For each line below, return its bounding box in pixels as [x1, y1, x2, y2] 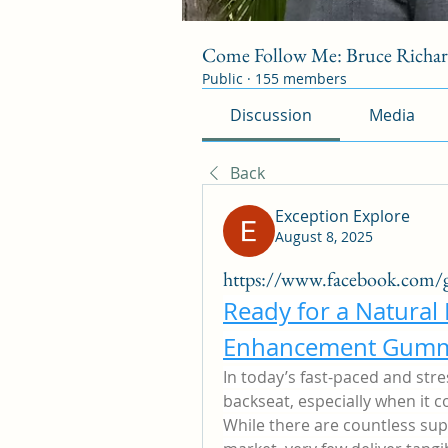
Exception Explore [275, 205, 410, 227]
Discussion [230, 104, 313, 126]
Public [202, 69, 243, 88]
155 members [255, 69, 347, 88]
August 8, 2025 [275, 227, 373, 246]
